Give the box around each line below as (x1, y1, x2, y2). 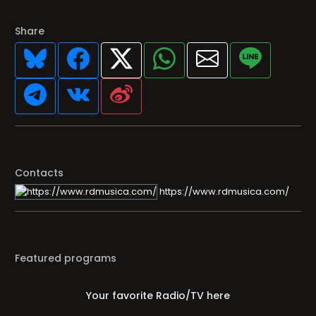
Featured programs (15, 251, 116, 265)
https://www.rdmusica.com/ (157, 184, 289, 198)
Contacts (15, 166, 63, 180)
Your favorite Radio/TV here (86, 288, 230, 303)
